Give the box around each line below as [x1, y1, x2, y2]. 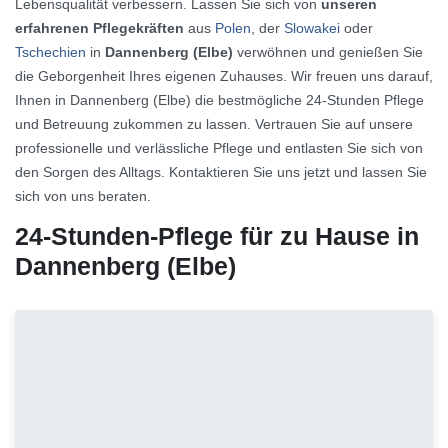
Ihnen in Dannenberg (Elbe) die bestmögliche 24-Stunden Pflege [15, 92, 424, 108]
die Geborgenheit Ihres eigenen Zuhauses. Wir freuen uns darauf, [15, 68, 433, 84]
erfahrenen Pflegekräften [15, 20, 184, 36]
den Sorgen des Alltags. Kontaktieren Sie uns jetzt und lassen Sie [15, 164, 427, 180]
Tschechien [15, 44, 86, 60]
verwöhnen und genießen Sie [233, 44, 423, 60]
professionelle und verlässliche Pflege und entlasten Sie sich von [15, 140, 423, 156]
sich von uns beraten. [15, 188, 151, 204]
